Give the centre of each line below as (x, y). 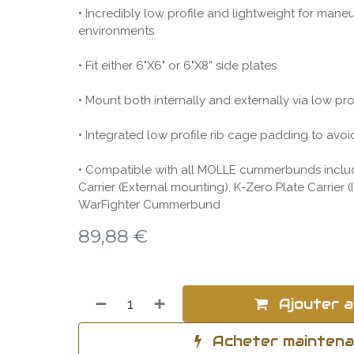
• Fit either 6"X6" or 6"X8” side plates (177, 66)
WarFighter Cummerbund (149, 205)
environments (116, 31)
